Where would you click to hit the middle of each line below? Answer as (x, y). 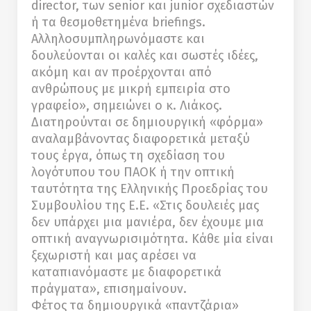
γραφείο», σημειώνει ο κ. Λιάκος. (127, 106)
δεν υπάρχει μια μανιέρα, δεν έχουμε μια (148, 222)
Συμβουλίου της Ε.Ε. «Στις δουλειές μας (145, 206)
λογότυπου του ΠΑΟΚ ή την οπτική (133, 173)
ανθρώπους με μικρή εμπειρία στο (131, 89)
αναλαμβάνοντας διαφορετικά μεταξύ (141, 139)
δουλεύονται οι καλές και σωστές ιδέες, (145, 56)
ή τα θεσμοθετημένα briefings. (118, 23)
